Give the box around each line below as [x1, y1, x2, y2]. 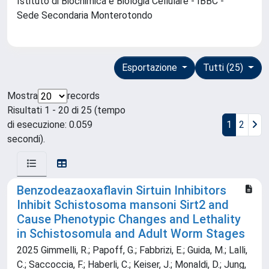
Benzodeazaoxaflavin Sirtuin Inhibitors [17, 183, 226, 198]
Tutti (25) [203, 62, 246, 74]
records [67, 90, 100, 102]
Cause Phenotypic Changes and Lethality [17, 212, 241, 227]
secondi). [7, 133, 45, 145]
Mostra [7, 90, 38, 102]
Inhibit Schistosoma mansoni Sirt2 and [17, 198, 229, 213]
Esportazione [121, 62, 180, 74]
